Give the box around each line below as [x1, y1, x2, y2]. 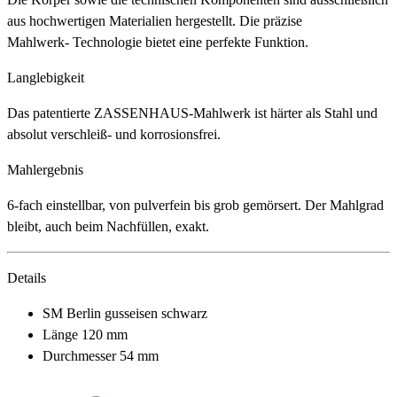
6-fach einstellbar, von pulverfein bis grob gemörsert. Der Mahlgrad [7, 197, 384, 213]
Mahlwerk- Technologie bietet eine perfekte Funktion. [7, 34, 308, 50]
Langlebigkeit [7, 69, 84, 85]
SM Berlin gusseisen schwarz [43, 305, 207, 321]
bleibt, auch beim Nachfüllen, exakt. [7, 218, 209, 234]
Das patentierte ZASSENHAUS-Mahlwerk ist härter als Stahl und [7, 105, 378, 121]
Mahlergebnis [7, 161, 83, 177]
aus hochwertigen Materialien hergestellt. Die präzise [7, 12, 302, 28]
